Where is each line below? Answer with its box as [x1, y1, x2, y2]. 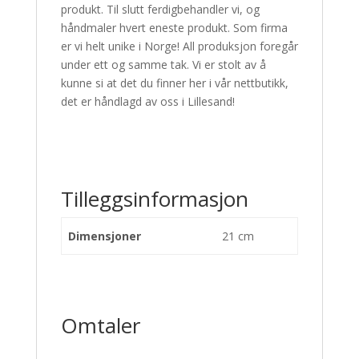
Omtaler [60, 311, 140, 340]
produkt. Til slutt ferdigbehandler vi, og [60, 2, 260, 17]
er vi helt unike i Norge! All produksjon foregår [60, 38, 298, 54]
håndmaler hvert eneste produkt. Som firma [60, 20, 288, 35]
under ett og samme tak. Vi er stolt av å [60, 57, 266, 72]
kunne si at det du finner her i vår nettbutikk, [60, 75, 288, 91]
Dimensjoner [68, 228, 141, 244]
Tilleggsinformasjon [60, 184, 248, 213]
